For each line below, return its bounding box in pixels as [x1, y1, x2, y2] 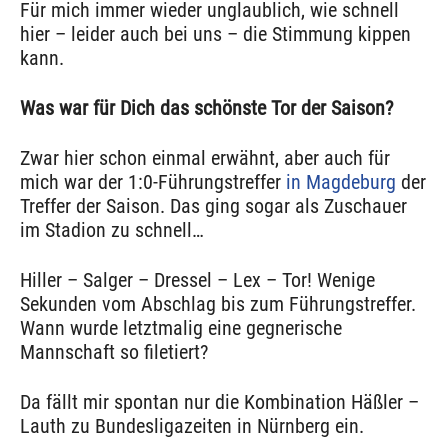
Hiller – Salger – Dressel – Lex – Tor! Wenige [20, 268, 375, 293]
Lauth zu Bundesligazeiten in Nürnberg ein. [20, 414, 364, 439]
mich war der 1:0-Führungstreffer [20, 170, 286, 195]
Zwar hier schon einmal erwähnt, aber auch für [20, 146, 390, 171]
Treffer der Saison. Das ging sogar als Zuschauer [20, 194, 407, 219]
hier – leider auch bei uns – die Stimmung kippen [20, 22, 411, 47]
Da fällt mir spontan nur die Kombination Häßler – [20, 390, 419, 415]
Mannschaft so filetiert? [20, 340, 208, 365]
